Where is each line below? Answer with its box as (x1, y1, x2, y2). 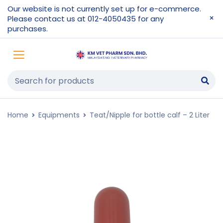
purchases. (7, 23, 48, 34)
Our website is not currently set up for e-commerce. (7, 3, 201, 14)
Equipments (38, 110, 80, 120)
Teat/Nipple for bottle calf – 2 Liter (90, 110, 210, 120)
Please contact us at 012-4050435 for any (7, 13, 164, 24)
